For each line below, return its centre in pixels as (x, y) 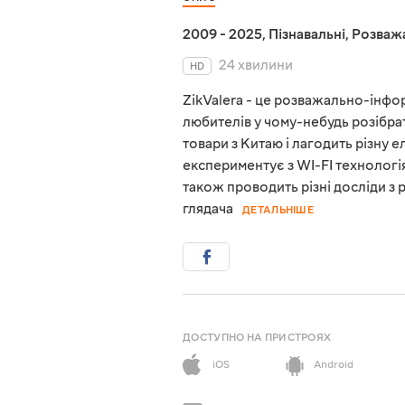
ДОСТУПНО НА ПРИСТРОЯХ (257, 338)
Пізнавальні (307, 35)
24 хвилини (256, 66)
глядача (208, 209)
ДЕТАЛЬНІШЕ (278, 211)
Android (334, 365)
